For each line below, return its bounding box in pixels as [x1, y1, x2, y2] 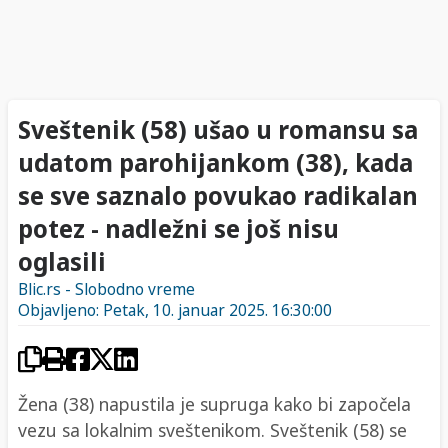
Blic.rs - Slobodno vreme [18, 279, 195, 301]
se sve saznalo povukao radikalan [18, 178, 418, 212]
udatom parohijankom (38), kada [18, 145, 413, 179]
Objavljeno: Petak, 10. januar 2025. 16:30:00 [18, 300, 332, 322]
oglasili [18, 244, 106, 278]
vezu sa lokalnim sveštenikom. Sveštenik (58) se [18, 417, 407, 442]
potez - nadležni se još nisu [18, 211, 339, 245]
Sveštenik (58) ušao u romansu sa [18, 112, 418, 146]
